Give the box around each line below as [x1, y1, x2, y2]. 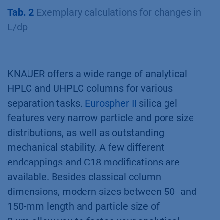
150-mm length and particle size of [7, 200, 162, 213]
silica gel [137, 97, 177, 110]
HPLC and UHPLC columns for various [7, 82, 173, 95]
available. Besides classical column [7, 171, 161, 183]
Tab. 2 [7, 6, 34, 19]
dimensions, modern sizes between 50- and [7, 186, 196, 198]
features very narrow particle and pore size [7, 112, 194, 124]
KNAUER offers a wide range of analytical [7, 68, 187, 80]
